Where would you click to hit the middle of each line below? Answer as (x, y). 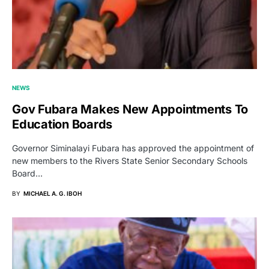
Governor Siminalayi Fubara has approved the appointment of (133, 148)
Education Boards (62, 124)
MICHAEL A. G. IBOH (53, 193)
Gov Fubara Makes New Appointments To (130, 109)
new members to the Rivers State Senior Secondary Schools (130, 160)
